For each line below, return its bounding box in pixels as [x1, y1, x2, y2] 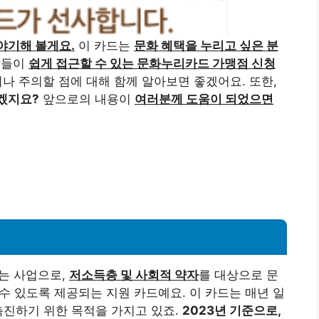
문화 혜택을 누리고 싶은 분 [134, 38, 278, 53]
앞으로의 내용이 [39, 92, 135, 107]
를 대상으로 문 [199, 268, 278, 283]
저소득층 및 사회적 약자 [69, 268, 199, 283]
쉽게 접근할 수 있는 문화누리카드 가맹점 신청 [28, 56, 276, 71]
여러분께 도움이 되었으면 [135, 92, 273, 107]
